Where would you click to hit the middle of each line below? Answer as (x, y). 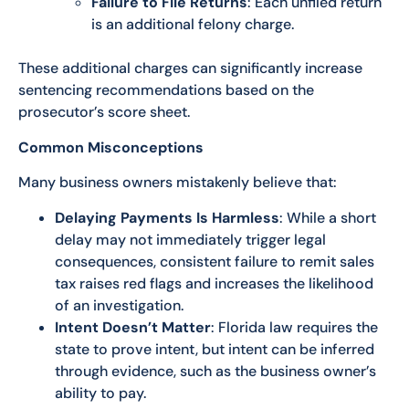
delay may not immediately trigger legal (190, 239)
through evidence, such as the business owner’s (215, 371)
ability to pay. (100, 393)
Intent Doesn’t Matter (133, 327)
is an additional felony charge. (193, 25)
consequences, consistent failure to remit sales (215, 261)
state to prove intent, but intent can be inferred (215, 349)
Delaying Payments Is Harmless (167, 217)
